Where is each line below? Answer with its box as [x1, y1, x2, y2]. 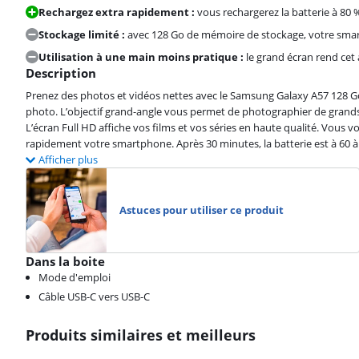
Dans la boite [26, 252, 105, 269]
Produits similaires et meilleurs [26, 325, 256, 345]
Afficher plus [38, 151, 98, 167]
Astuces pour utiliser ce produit [119, 203, 284, 218]
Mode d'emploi [38, 269, 111, 284]
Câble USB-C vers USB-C [38, 288, 150, 304]
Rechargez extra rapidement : [38, 4, 195, 19]
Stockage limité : [38, 26, 125, 42]
